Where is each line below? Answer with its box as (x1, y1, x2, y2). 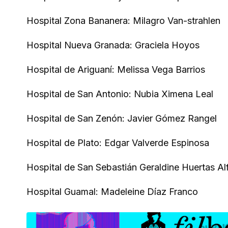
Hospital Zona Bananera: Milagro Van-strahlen (26, 15, 220, 26)
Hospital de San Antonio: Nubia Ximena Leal (26, 89, 213, 99)
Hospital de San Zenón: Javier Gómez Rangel (26, 113, 217, 124)
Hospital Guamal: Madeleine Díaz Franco (26, 186, 198, 197)
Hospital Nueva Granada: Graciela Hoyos (26, 40, 199, 50)
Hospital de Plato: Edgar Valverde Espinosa (26, 137, 209, 148)
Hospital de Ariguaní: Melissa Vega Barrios (26, 64, 205, 75)
